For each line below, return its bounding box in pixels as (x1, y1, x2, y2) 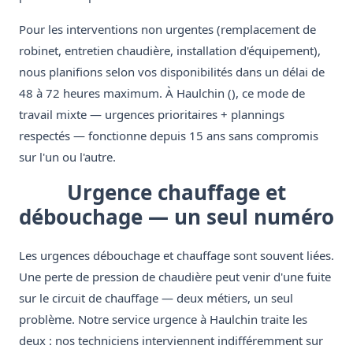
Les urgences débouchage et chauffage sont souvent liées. (19, 247, 334, 264)
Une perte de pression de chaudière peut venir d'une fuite (19, 269, 331, 285)
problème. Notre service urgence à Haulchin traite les (19, 311, 307, 328)
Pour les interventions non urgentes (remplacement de (19, 21, 316, 38)
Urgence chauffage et (67, 178, 286, 207)
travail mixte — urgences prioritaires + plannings (19, 106, 284, 123)
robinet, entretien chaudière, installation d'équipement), (19, 43, 321, 59)
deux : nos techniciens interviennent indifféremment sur (19, 333, 323, 349)
